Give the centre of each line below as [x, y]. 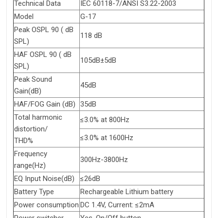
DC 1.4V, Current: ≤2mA [117, 205]
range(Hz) [30, 166]
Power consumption [46, 205]
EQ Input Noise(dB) [44, 179]
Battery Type [34, 192]
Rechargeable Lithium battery [127, 192]
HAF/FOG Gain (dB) [45, 104]
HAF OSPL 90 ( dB [43, 55]
